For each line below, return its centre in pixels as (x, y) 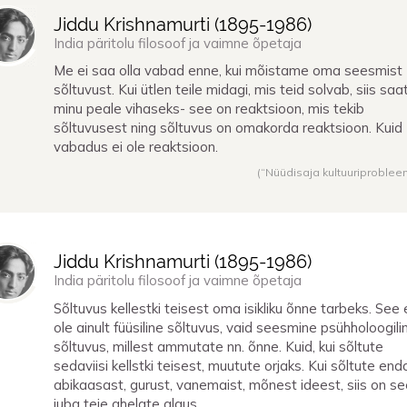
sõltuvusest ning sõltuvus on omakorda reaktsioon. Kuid (228, 128)
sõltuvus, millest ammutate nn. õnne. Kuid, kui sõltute (218, 346)
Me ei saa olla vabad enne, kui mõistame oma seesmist (228, 71)
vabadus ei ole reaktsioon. (136, 147)
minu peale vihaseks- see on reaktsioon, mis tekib (209, 109)
